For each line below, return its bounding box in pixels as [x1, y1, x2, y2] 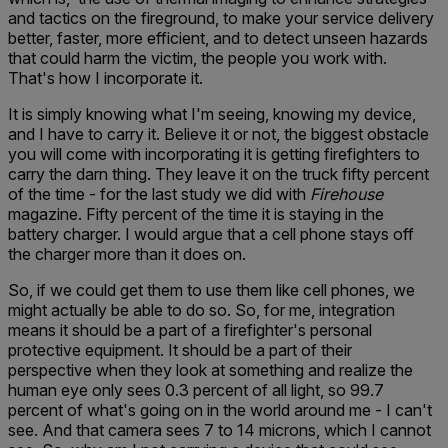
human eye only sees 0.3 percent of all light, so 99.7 [8, 380, 384, 400]
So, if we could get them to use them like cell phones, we [8, 280, 415, 300]
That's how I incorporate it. [8, 68, 203, 88]
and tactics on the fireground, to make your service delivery [8, 8, 434, 28]
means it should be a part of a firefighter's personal [8, 320, 372, 340]
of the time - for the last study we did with [8, 184, 310, 204]
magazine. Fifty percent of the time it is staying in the [8, 204, 384, 224]
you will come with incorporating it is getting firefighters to [8, 144, 420, 164]
